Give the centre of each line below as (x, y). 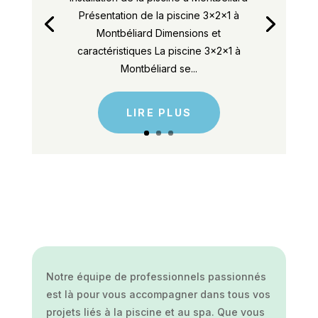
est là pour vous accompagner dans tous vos (158, 294)
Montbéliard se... (159, 68)
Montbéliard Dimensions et (159, 33)
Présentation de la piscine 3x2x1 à (159, 15)
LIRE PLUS (159, 112)
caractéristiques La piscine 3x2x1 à (159, 50)
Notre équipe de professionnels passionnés (156, 276)
